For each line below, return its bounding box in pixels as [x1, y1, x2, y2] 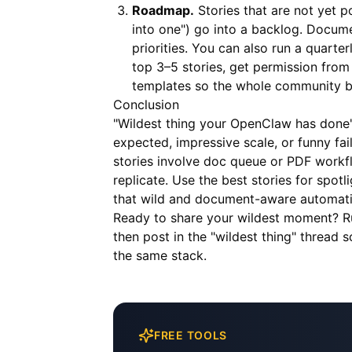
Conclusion [113, 97, 179, 112]
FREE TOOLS [154, 328, 227, 342]
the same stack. [113, 247, 207, 263]
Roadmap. [132, 2, 194, 18]
